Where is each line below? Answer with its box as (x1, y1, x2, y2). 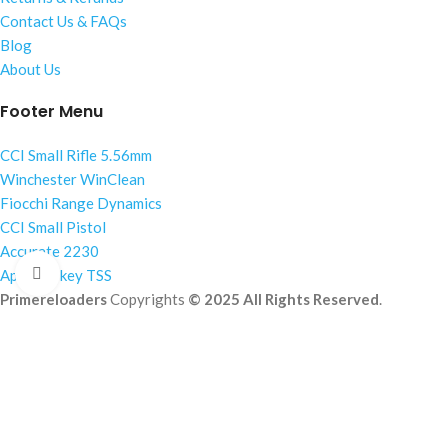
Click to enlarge (59, 265, 163, 282)
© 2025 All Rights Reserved (188, 290, 379, 308)
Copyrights (107, 290, 188, 308)
